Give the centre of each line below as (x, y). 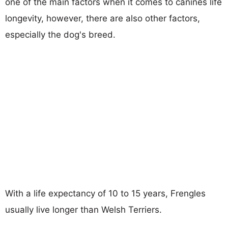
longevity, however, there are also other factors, (103, 18)
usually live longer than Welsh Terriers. (83, 209)
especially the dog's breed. (60, 34)
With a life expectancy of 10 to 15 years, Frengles (105, 193)
